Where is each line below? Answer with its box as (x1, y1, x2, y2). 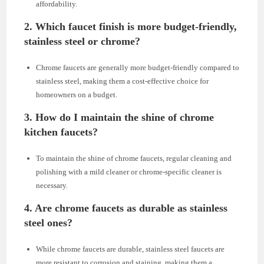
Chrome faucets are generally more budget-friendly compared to (36, 63, 240, 72)
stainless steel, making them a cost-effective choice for (36, 77, 209, 86)
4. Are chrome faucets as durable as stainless (24, 202, 228, 214)
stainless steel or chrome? (24, 35, 141, 48)
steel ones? (24, 217, 73, 229)
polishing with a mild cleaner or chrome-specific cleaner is (36, 167, 222, 177)
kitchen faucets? (24, 126, 98, 138)
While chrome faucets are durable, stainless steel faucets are (36, 245, 225, 254)
